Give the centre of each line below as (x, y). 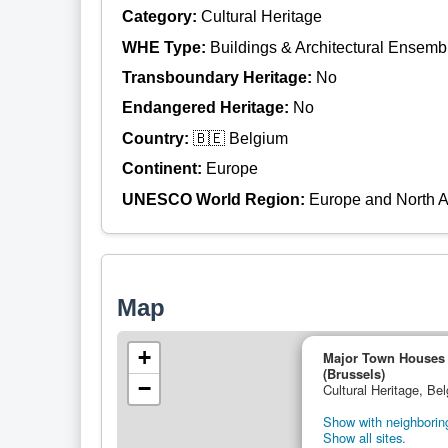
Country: (157, 138)
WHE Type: (165, 47)
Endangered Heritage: (207, 108)
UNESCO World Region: (215, 199)
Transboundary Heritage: (218, 78)
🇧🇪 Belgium (240, 138)
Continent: (163, 169)
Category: (161, 17)
